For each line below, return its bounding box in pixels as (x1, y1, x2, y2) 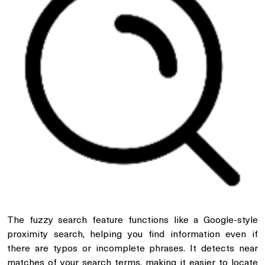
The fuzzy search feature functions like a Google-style (7, 215, 258, 225)
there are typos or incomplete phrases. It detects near (7, 244, 258, 254)
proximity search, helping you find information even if (7, 230, 258, 240)
